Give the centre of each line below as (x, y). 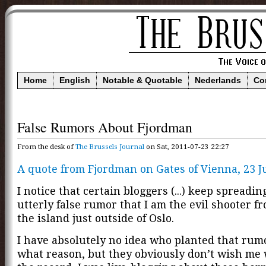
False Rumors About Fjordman (105, 127)
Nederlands (218, 80)
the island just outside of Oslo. (96, 218)
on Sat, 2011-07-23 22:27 (187, 146)
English (75, 80)
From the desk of (46, 146)
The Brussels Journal (110, 146)
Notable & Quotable (142, 80)
